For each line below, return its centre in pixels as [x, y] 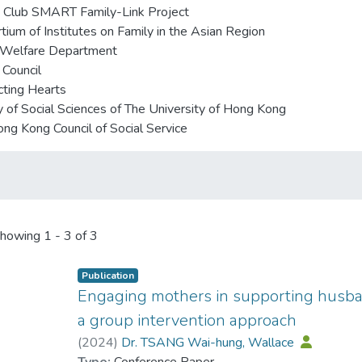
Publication [108, 276]
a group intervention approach [187, 321]
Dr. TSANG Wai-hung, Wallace [210, 343]
